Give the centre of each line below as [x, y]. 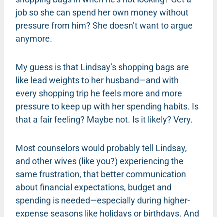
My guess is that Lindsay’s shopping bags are [102, 67]
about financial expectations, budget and [93, 187]
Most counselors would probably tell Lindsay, [101, 148]
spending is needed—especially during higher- [103, 200]
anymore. [34, 38]
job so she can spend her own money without [102, 12]
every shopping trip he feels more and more [99, 93]
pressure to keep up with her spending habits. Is [107, 106]
